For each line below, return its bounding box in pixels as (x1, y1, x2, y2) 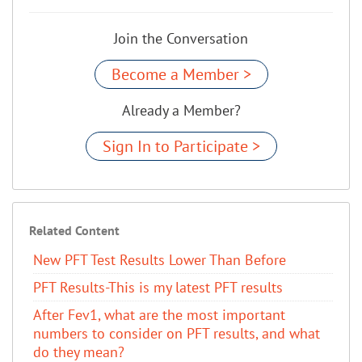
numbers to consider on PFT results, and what (33, 323, 320, 343)
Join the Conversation (114, 28, 248, 48)
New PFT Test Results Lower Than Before (33, 250, 286, 269)
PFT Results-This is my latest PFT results (33, 277, 283, 297)
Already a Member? (121, 100, 241, 120)
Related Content (29, 221, 120, 238)
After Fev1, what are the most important (33, 305, 285, 324)
